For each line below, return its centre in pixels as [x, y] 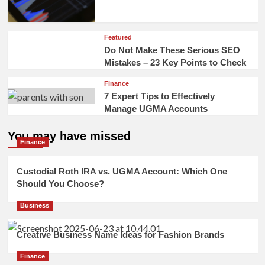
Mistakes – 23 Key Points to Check [175, 62]
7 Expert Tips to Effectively [159, 96]
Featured [118, 37]
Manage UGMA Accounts [156, 108]
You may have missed [69, 136]
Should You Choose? [60, 183]
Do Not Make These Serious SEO [172, 50]
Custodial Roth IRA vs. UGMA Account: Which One [122, 171]
